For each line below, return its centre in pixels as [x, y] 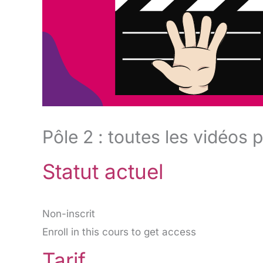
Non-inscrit [69, 214]
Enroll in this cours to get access [119, 232]
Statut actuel [103, 171]
